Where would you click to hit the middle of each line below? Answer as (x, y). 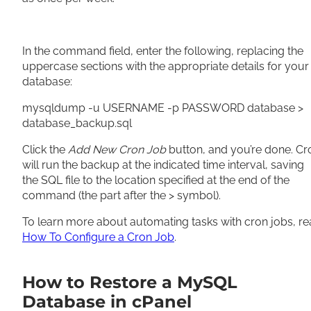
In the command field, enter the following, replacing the (163, 51)
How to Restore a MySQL (130, 282)
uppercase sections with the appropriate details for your (166, 66)
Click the (45, 150)
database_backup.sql (77, 123)
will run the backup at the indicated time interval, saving (163, 165)
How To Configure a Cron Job (98, 237)
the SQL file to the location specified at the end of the (156, 180)
